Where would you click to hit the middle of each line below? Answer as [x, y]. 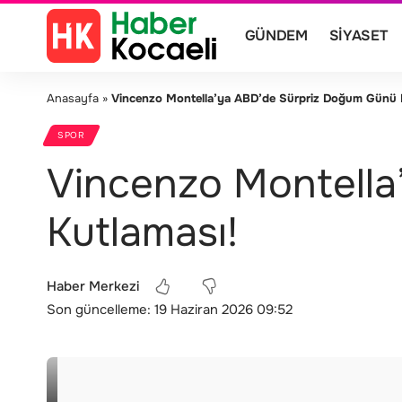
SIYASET [358, 35]
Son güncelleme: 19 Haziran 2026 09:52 [170, 310]
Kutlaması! [142, 232]
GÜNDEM [276, 35]
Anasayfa [73, 98]
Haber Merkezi [93, 286]
